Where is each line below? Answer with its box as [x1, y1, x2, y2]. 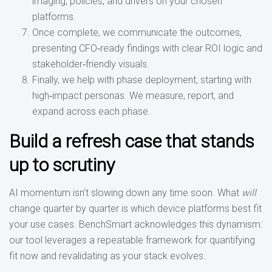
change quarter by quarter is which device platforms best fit [9, 203, 262, 214]
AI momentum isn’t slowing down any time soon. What [9, 187, 242, 199]
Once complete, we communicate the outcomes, [32, 27, 242, 38]
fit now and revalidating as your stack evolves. [9, 250, 206, 262]
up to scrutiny [9, 154, 115, 175]
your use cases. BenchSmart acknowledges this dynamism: [9, 219, 262, 230]
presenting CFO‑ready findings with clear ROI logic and [32, 42, 262, 54]
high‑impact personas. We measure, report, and [32, 90, 234, 101]
